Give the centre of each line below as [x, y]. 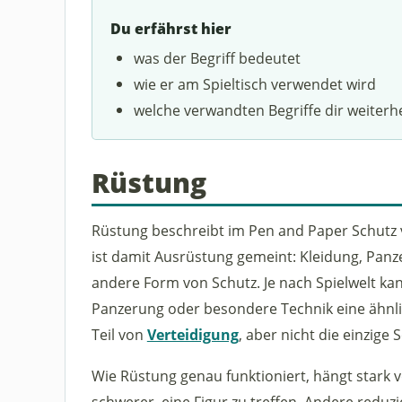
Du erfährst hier [170, 29]
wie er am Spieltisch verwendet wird [255, 83]
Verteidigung [192, 334]
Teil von [119, 334]
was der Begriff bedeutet [218, 57]
